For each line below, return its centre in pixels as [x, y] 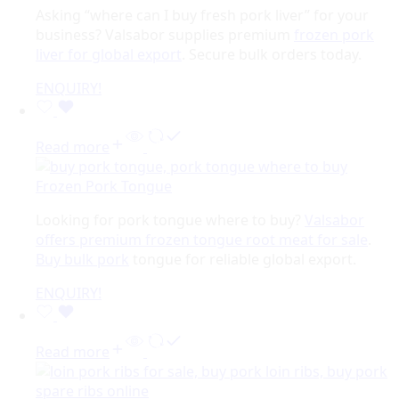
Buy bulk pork [82, 259]
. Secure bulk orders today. [272, 54]
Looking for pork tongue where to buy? [170, 220]
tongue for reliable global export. [243, 259]
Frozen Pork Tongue [104, 186]
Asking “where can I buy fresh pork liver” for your [202, 15]
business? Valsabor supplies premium [165, 34]
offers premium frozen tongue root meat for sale [202, 239]
